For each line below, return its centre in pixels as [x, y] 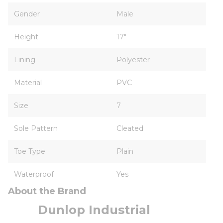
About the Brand [47, 191]
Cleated [130, 128]
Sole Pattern [36, 128]
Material [28, 83]
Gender [27, 14]
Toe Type [30, 151]
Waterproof [34, 174]
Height [26, 37]
